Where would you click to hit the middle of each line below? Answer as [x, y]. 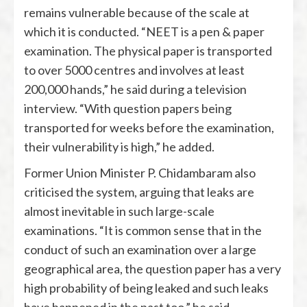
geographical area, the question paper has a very [152, 269]
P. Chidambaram [190, 173]
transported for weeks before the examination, [149, 128]
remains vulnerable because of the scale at [137, 13]
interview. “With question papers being [128, 109]
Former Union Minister [86, 173]
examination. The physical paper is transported [148, 51]
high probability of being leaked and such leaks [146, 288]
